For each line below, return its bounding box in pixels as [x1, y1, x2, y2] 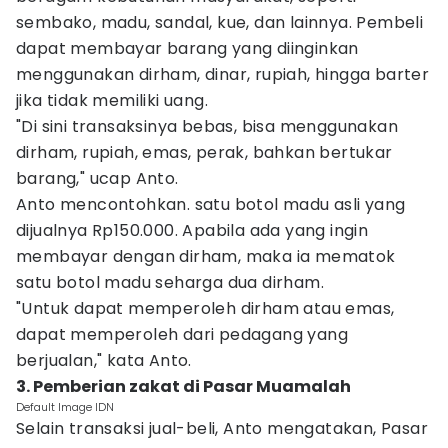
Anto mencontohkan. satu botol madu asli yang [16, 193, 406, 216]
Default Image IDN [16, 399, 114, 415]
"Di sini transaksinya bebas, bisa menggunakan [16, 115, 398, 138]
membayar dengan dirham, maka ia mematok [16, 245, 396, 268]
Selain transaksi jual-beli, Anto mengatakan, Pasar [16, 417, 428, 440]
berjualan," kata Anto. [16, 349, 192, 372]
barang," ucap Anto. [16, 167, 179, 190]
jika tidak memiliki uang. [16, 89, 208, 112]
